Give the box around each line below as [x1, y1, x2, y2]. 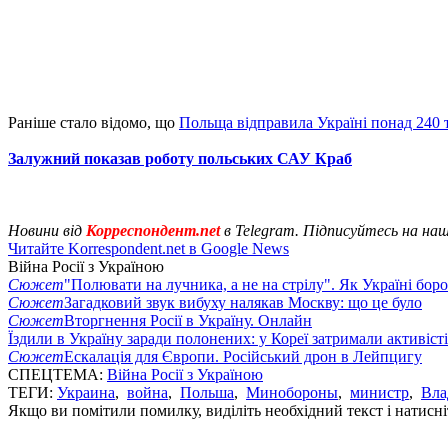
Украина [57, 383, 115, 401]
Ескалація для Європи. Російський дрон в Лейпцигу [64, 347, 422, 365]
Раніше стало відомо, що [8, 113, 179, 131]
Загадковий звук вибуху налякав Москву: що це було [64, 293, 422, 311]
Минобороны [246, 383, 338, 401]
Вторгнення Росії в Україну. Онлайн [64, 311, 312, 329]
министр [350, 383, 409, 401]
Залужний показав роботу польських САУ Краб [8, 149, 352, 167]
